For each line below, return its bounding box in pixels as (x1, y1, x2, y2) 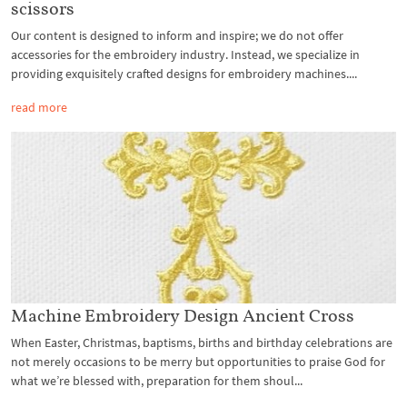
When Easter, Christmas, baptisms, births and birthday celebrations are (11, 333, 392, 351)
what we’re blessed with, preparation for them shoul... (11, 372, 303, 389)
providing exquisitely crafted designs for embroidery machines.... (11, 65, 357, 83)
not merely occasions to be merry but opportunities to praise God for (11, 352, 385, 370)
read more (11, 99, 67, 116)
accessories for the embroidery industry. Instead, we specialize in (11, 46, 360, 64)
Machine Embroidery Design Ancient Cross (11, 303, 354, 326)
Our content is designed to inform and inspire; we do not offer (11, 27, 343, 45)
